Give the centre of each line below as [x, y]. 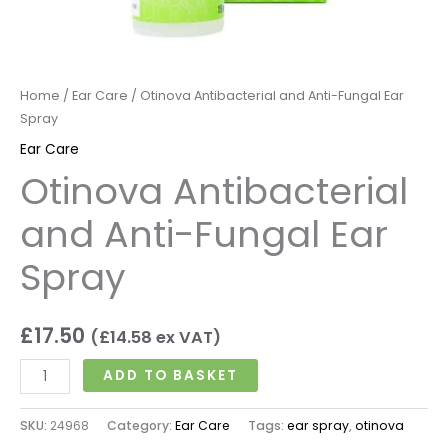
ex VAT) [186, 337]
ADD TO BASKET [171, 376]
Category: [141, 425]
